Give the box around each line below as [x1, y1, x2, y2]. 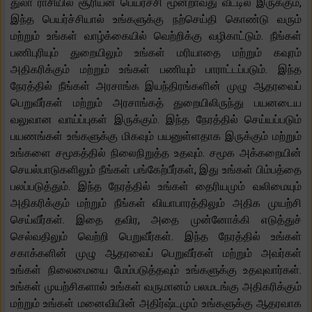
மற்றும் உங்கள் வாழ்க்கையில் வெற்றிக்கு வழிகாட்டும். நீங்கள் [10, 29, 302, 42]
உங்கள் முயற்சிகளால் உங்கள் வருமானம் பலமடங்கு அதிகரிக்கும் [10, 279, 302, 293]
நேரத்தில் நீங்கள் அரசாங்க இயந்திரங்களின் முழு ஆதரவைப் [10, 79, 302, 93]
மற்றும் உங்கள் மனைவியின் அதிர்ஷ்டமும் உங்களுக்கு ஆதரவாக [10, 296, 302, 310]
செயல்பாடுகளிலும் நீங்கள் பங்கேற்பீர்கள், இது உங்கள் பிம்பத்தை [10, 162, 302, 176]
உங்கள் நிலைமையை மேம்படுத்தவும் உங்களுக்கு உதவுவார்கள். [10, 263, 302, 276]
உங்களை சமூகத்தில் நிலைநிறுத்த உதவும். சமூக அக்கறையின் [10, 146, 302, 159]
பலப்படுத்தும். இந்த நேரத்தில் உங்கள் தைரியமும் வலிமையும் [10, 179, 302, 193]
